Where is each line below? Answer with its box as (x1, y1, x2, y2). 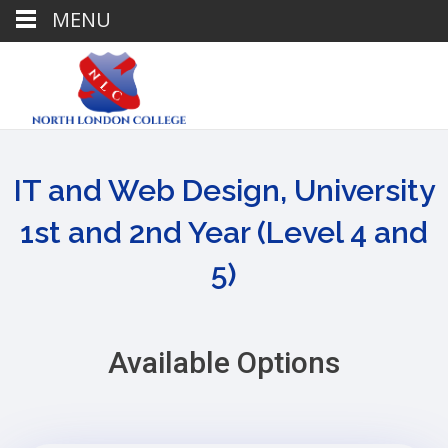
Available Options (108, 345, 340, 380)
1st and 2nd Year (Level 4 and (20, 215, 428, 250)
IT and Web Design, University (13, 173, 435, 208)
